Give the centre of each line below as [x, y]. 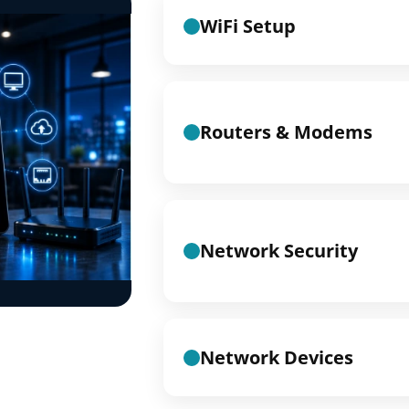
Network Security [279, 251]
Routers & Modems [286, 132]
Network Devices [277, 357]
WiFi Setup [248, 26]
